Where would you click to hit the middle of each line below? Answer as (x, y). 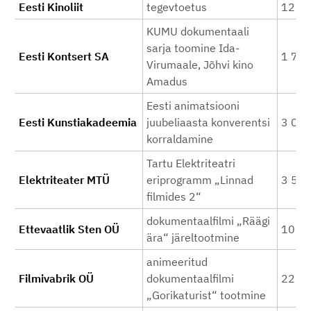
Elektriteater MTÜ (64, 180)
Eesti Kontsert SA (64, 56)
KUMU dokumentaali (198, 31)
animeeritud (177, 262)
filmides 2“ (174, 196)
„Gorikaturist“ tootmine (206, 295)
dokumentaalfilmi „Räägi (208, 221)
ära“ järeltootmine (193, 237)
